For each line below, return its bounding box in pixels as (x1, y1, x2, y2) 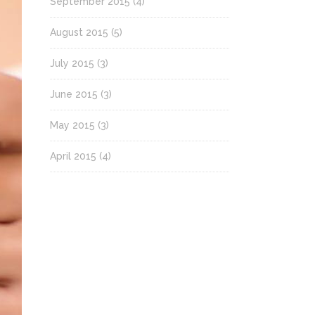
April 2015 (50, 150, 96, 162)
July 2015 (50, 58, 94, 69)
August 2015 (50, 27, 108, 38)
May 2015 (50, 120, 95, 131)
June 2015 (50, 89, 98, 100)
